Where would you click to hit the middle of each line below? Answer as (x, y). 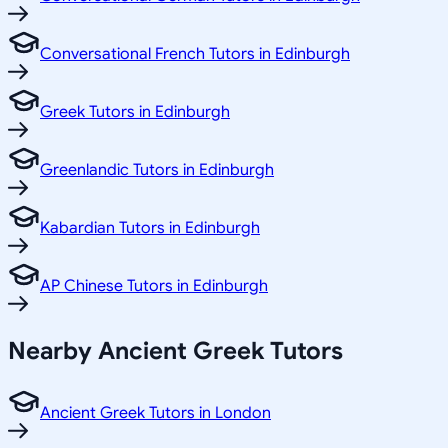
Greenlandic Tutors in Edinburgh (157, 169)
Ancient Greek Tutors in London (155, 413)
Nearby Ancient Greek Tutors (175, 351)
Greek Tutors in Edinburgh (135, 111)
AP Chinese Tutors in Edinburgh (154, 285)
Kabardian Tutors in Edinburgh (150, 227)
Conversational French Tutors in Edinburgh (195, 53)
